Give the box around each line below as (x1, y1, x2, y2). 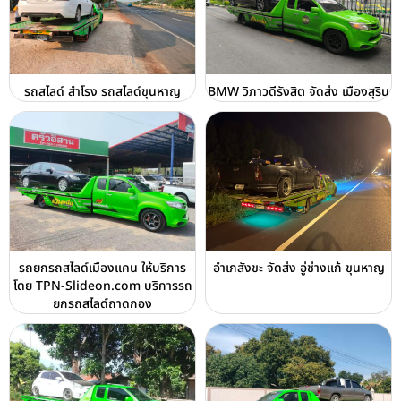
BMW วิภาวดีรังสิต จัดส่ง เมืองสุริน (208, 82, 389, 101)
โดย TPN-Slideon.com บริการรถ (13, 277, 192, 296)
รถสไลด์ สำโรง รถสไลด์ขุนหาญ (24, 82, 181, 101)
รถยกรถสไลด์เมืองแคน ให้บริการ (19, 259, 186, 278)
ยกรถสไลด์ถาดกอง (53, 294, 152, 314)
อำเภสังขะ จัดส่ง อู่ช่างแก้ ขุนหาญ (212, 259, 385, 278)
